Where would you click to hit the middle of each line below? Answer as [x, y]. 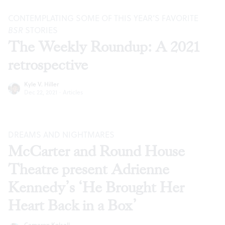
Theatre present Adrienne [89, 170]
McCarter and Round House [96, 152]
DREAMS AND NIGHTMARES [61, 135]
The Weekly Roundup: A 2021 [104, 47]
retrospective [48, 65]
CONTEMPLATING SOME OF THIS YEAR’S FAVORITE [103, 18]
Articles [73, 92]
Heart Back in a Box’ [72, 206]
